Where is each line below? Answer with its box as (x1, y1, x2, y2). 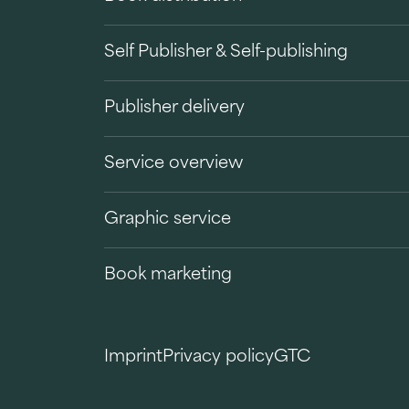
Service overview (104, 155, 243, 173)
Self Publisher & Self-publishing (104, 44, 348, 61)
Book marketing (104, 267, 232, 284)
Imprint (104, 349, 163, 366)
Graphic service (104, 211, 231, 228)
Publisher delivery (104, 100, 245, 117)
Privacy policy (163, 349, 274, 366)
